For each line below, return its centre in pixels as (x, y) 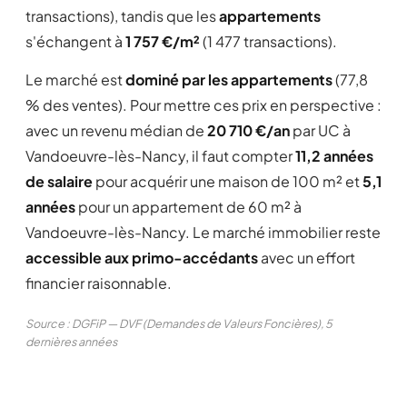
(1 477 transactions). (268, 41)
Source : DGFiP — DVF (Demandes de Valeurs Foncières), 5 (179, 323)
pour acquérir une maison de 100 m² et (228, 181)
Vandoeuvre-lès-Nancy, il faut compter (160, 156)
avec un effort (307, 258)
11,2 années (334, 156)
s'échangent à (75, 41)
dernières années (71, 342)
